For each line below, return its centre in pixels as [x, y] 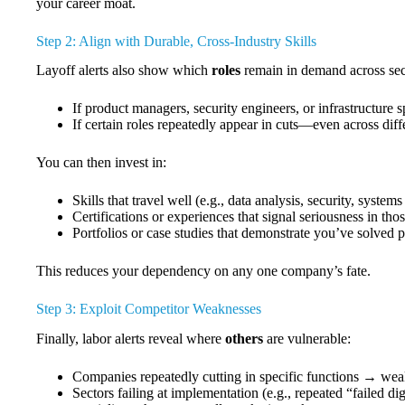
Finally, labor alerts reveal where [131, 339]
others [244, 339]
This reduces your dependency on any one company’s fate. [203, 271]
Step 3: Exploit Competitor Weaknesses [149, 309]
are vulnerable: [307, 339]
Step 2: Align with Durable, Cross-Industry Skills [176, 41]
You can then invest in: [101, 163]
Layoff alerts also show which [124, 71]
